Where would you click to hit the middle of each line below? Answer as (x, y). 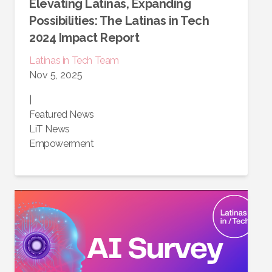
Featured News (62, 115)
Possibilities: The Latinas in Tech (119, 21)
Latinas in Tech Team (74, 61)
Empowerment (62, 144)
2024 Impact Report (84, 38)
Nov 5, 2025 (56, 75)
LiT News (49, 129)
